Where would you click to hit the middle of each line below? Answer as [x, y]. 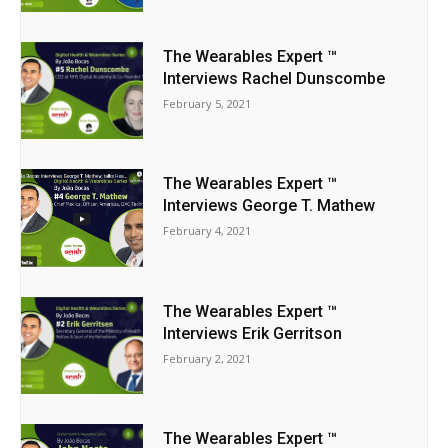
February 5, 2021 [207, 103]
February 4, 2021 [207, 231]
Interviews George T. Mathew [269, 206]
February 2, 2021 [207, 358]
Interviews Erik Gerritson [253, 333]
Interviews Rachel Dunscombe [274, 78]
